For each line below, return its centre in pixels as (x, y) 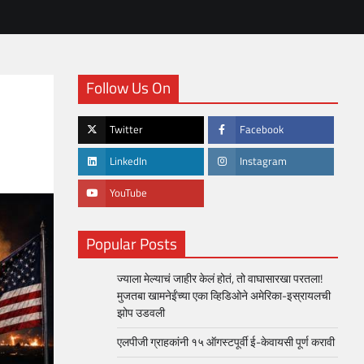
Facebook (262, 130)
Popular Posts (132, 243)
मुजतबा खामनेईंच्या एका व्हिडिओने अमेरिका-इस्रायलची (224, 296)
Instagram (263, 161)
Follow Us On (128, 87)
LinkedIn (128, 161)
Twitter (126, 130)
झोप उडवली (143, 313)
